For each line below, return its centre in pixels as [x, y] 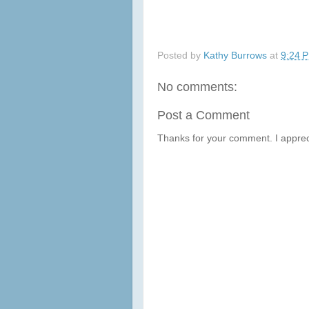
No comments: [197, 87]
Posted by [180, 56]
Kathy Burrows [235, 56]
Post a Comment [203, 116]
